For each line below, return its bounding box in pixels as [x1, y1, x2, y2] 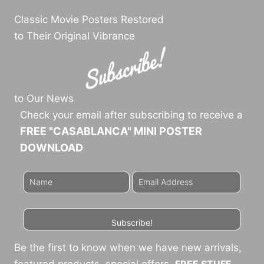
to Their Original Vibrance [14, 29, 135, 42]
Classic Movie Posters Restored [14, 13, 164, 25]
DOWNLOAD [20, 141, 83, 154]
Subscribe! [111, 217, 153, 227]
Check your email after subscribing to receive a [20, 108, 243, 121]
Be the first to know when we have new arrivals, [14, 241, 242, 253]
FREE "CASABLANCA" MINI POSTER [20, 124, 202, 137]
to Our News [14, 92, 74, 104]
